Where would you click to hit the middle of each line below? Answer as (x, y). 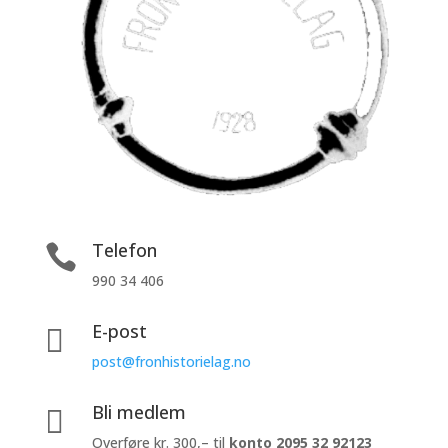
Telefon (124, 250)
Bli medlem (138, 412)
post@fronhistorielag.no (171, 362)
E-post (119, 331)
